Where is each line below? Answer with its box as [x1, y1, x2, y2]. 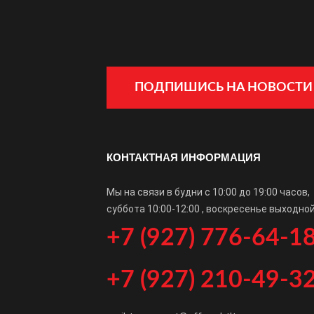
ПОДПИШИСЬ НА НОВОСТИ [135, 81, 313, 94]
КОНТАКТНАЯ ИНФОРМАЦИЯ [107, 151, 261, 163]
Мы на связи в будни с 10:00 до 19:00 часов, [107, 186, 310, 198]
